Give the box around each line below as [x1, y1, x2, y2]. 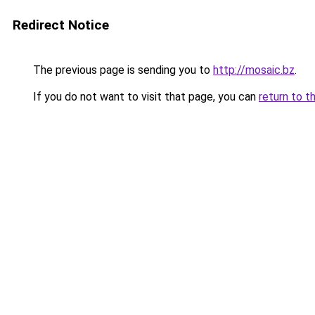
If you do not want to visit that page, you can [30, 90, 259, 103]
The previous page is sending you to [30, 63, 213, 77]
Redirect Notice [13, 17, 109, 33]
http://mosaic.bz [213, 63, 295, 77]
